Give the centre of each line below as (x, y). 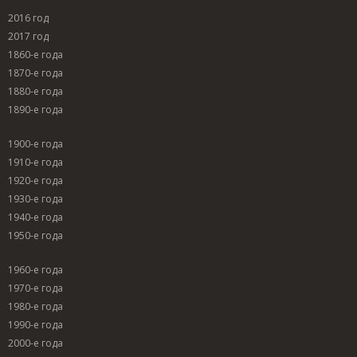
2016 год (28, 18)
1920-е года (35, 181)
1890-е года (35, 110)
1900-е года (35, 144)
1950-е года (35, 236)
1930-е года (35, 199)
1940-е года (35, 218)
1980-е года (35, 307)
